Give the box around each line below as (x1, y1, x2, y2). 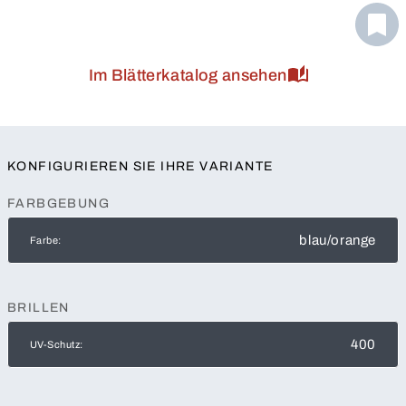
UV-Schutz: (30, 339, 83, 351)
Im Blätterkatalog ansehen (88, 66, 287, 85)
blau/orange (299, 233, 376, 248)
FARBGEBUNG (7, 197, 110, 211)
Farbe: (30, 235, 62, 246)
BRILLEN (7, 301, 70, 315)
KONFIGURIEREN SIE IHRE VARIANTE (7, 159, 274, 174)
